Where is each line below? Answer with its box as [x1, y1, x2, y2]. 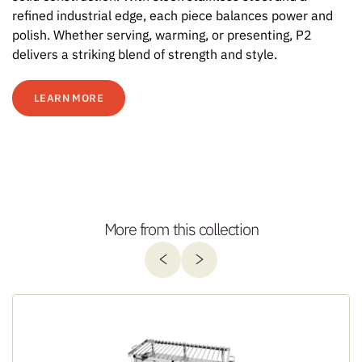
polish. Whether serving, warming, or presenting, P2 [12, 26, 312, 43]
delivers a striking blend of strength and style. [12, 45, 277, 62]
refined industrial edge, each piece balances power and [12, 6, 333, 23]
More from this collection [103, 217, 259, 240]
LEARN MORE [34, 90, 103, 105]
